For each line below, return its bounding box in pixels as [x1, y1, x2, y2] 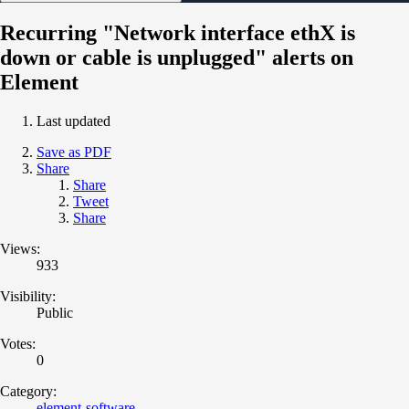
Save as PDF [37, 143, 111, 160]
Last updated [37, 112, 110, 129]
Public [37, 304, 73, 320]
